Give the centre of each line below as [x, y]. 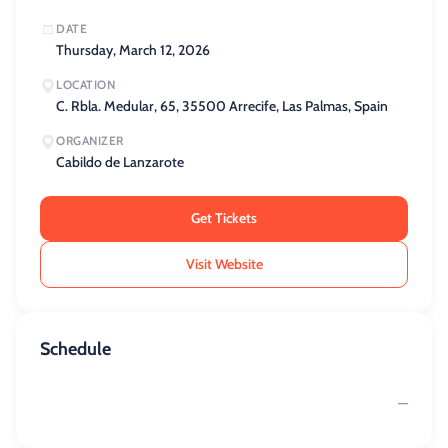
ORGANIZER [90, 140]
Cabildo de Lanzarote [120, 162]
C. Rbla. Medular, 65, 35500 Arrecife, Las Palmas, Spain [222, 106]
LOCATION [85, 84]
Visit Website [224, 264]
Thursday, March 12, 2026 [133, 50]
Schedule [75, 349]
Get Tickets [224, 218]
